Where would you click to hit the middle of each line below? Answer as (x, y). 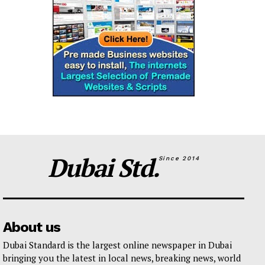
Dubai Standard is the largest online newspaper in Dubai (117, 245)
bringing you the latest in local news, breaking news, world (122, 258)
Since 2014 (179, 158)
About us (32, 227)
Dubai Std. (103, 167)
